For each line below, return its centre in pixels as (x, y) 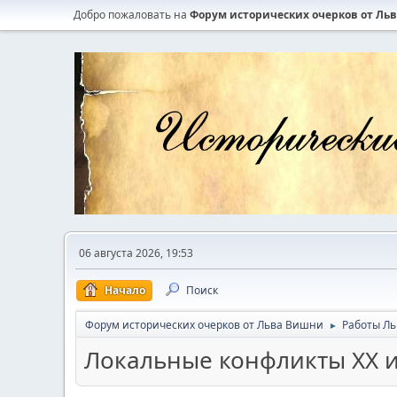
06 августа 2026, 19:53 (136, 253)
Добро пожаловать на (132, 15)
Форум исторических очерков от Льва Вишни (204, 325)
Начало (125, 291)
